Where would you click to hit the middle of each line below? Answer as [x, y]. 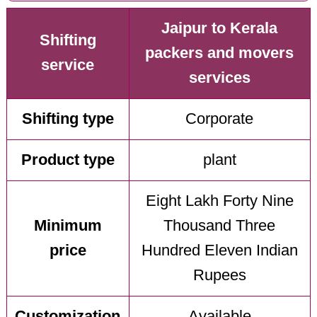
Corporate [220, 119]
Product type [68, 160]
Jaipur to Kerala [220, 29]
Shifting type [68, 119]
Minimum [68, 226]
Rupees [219, 276]
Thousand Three [220, 226]
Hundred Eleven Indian [219, 251]
